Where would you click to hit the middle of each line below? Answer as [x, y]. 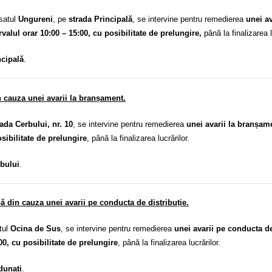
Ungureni [36, 19]
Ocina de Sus [36, 229]
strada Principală [100, 19]
